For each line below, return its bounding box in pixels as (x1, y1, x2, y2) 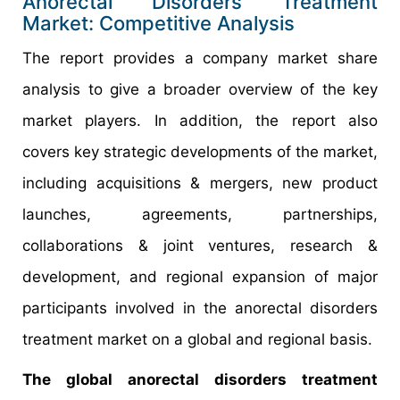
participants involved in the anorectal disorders (22, 298, 378, 317)
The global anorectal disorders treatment (22, 370, 378, 388)
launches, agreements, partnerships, (22, 204, 378, 223)
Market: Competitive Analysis (22, 11, 295, 35)
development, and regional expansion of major (22, 267, 378, 286)
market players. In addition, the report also (22, 111, 378, 129)
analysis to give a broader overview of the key (22, 79, 378, 98)
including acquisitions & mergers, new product (22, 173, 378, 192)
